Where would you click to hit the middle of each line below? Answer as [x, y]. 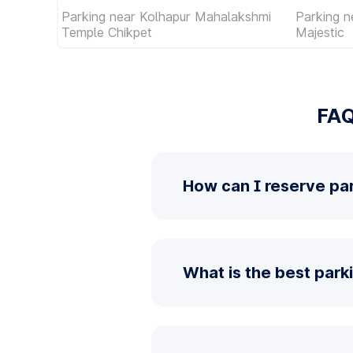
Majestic [320, 32]
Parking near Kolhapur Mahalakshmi [166, 17]
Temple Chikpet [107, 32]
